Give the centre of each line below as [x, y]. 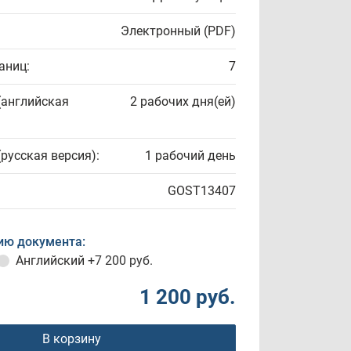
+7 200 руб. [120, 261]
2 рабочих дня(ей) [183, 101]
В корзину [71, 339]
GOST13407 [202, 191]
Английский [52, 261]
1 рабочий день [190, 156]
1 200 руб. [188, 297]
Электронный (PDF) [178, 31]
